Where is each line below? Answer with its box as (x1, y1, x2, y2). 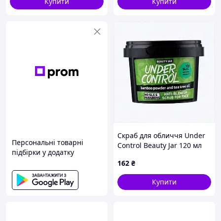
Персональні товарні (12, 138, 83, 147)
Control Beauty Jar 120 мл (117, 141, 202, 150)
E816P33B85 (117, 150, 157, 160)
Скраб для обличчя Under (117, 131, 205, 140)
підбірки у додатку (12, 147, 74, 157)
